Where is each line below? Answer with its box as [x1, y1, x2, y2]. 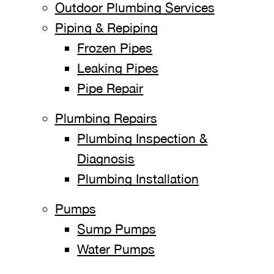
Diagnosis [77, 151, 135, 166]
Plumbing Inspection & [77, 131, 208, 146]
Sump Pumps [77, 221, 157, 236]
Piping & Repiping [54, 20, 158, 35]
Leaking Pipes [77, 61, 159, 75]
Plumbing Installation [77, 171, 199, 186]
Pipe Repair [77, 81, 144, 95]
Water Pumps [77, 242, 155, 256]
